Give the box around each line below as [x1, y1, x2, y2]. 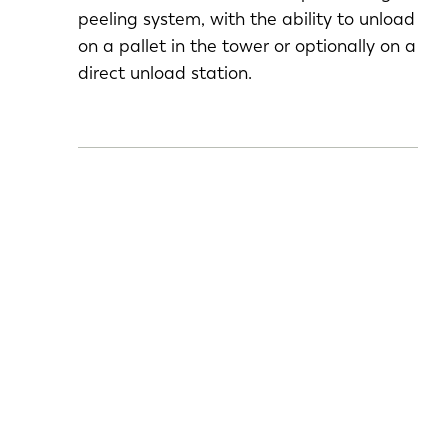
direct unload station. [77, 62, 252, 85]
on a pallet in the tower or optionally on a [77, 35, 416, 58]
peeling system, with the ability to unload [77, 8, 415, 31]
